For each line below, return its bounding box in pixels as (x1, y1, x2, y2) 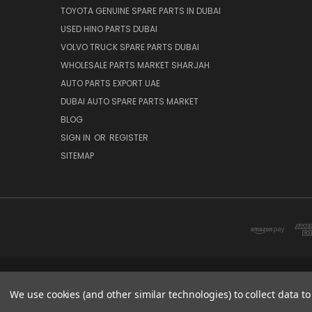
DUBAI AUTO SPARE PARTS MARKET (61, 95, 198, 107)
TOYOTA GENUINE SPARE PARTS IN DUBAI (61, 4, 221, 17)
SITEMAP (61, 149, 94, 162)
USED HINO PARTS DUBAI (61, 22, 157, 35)
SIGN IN (61, 131, 93, 143)
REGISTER (109, 131, 148, 143)
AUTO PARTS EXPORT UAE (61, 77, 160, 89)
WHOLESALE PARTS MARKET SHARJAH (61, 58, 210, 71)
